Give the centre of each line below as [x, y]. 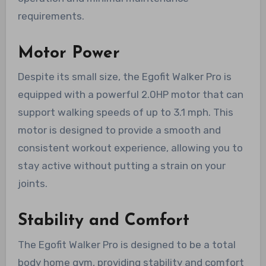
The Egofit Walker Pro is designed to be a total [126, 244]
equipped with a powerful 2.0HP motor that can [130, 95]
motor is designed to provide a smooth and [119, 130]
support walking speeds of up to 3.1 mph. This [125, 113]
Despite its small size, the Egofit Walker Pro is [124, 77]
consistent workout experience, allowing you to [130, 148]
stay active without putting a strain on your [121, 166]
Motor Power [69, 54]
